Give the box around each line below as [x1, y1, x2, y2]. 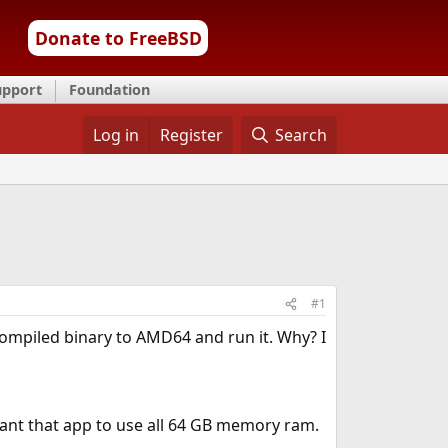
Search [275, 124, 328, 146]
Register [159, 124, 223, 146]
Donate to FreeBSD [34, 26, 202, 50]
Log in [92, 124, 139, 146]
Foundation [69, 80, 150, 99]
